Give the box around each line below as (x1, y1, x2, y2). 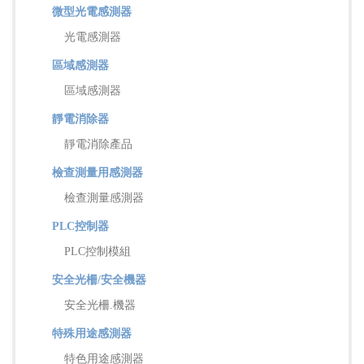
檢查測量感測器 (64, 191, 144, 204)
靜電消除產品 (64, 137, 132, 150)
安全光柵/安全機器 (52, 273, 146, 286)
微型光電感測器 (52, 5, 132, 18)
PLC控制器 (52, 219, 109, 232)
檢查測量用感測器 (52, 166, 143, 179)
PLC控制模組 (64, 245, 131, 258)
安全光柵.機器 (64, 298, 136, 311)
